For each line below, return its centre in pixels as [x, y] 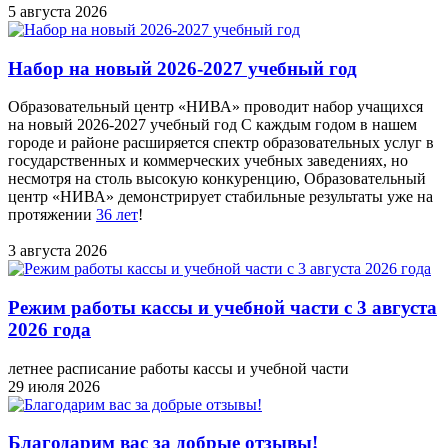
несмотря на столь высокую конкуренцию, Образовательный [217, 179]
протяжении [52, 215]
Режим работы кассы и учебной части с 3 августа [222, 307]
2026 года [49, 329]
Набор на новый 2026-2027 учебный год [182, 68]
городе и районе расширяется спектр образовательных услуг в [221, 143]
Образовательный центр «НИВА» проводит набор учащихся [215, 107]
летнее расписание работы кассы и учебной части [178, 368]
